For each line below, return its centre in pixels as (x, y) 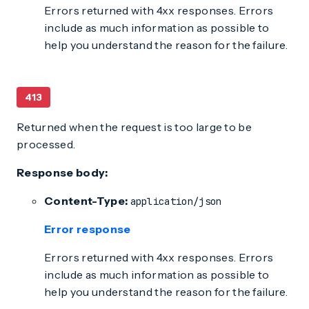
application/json (176, 201)
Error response (88, 229)
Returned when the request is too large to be (134, 127)
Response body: (62, 172)
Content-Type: (86, 201)
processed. (46, 144)
